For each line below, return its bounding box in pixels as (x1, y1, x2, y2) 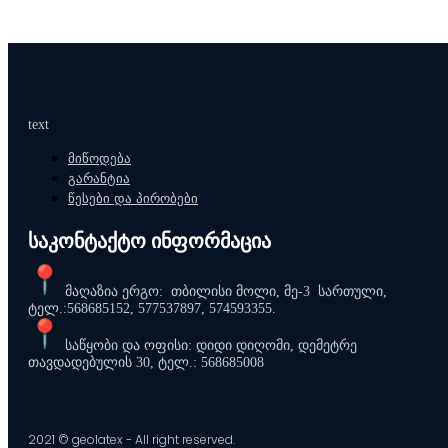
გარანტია (68, 169, 130, 189)
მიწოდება (68, 149, 131, 169)
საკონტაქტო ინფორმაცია (28, 230, 271, 253)
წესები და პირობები (68, 189, 198, 209)
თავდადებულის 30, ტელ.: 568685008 (28, 355, 264, 371)
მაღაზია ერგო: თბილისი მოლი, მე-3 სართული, (61, 284, 387, 300)
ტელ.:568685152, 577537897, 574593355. (28, 301, 276, 317)
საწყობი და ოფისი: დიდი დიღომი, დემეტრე (61, 338, 357, 354)
